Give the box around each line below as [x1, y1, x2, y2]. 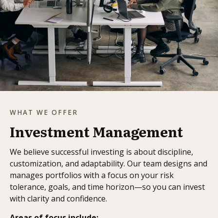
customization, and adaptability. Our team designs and [10, 158, 207, 169]
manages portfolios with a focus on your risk [10, 169, 174, 181]
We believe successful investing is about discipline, [10, 146, 193, 157]
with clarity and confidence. [10, 193, 107, 204]
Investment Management [10, 121, 183, 142]
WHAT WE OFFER [10, 107, 78, 117]
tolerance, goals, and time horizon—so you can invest [10, 181, 205, 192]
